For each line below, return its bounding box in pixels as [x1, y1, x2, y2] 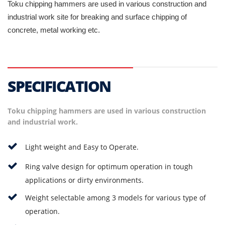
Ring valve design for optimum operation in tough [25, 161, 193, 171]
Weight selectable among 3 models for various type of [25, 192, 206, 202]
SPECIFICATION [8, 75, 111, 96]
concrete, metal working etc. [8, 25, 100, 34]
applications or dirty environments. [25, 175, 144, 185]
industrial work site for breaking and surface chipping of [8, 12, 187, 21]
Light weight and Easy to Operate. [25, 142, 139, 152]
